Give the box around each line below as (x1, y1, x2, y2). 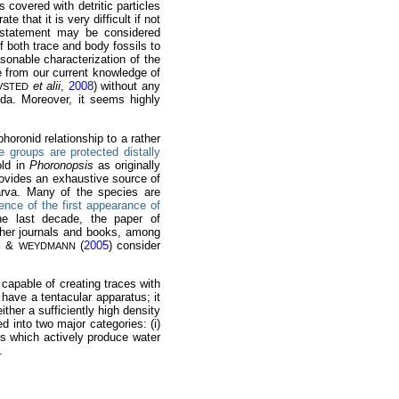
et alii (32, 79, 61, 94)
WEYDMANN (18, 240, 76, 251)
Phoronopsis (28, 158, 94, 172)
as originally (93, 158, 161, 172)
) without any (93, 79, 161, 94)
